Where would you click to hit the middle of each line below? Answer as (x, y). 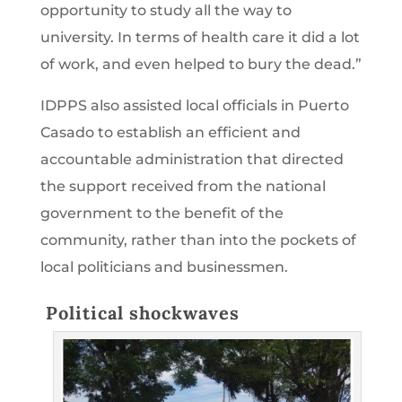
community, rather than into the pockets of (198, 240)
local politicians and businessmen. (164, 267)
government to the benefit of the (162, 213)
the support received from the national (183, 186)
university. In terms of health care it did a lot (200, 37)
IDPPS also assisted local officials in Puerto (194, 105)
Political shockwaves (140, 312)
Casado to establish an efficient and (170, 132)
